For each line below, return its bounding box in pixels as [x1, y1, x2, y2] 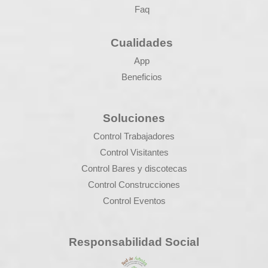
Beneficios [121, 71, 163, 82]
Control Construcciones [88, 179, 180, 190]
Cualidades [111, 36, 173, 49]
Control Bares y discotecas [81, 163, 187, 173]
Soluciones [103, 111, 165, 124]
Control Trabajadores [93, 130, 175, 141]
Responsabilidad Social [69, 235, 199, 248]
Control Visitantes [99, 147, 169, 157]
